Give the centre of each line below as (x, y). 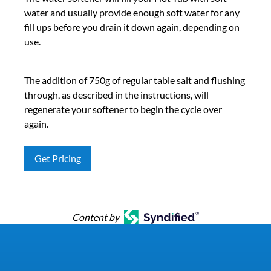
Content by (95, 217)
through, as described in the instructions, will (116, 95)
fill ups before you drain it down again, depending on (132, 27)
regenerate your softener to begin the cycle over (123, 109)
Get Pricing (58, 158)
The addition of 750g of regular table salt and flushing (135, 80)
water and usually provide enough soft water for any (132, 12)
